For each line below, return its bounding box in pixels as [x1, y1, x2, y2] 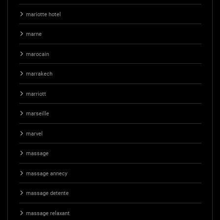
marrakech [26, 71, 53, 78]
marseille [26, 110, 49, 117]
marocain [26, 51, 49, 57]
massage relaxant [26, 210, 70, 217]
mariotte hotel [26, 11, 61, 18]
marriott [26, 90, 46, 97]
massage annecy [26, 170, 67, 177]
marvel [26, 130, 43, 137]
